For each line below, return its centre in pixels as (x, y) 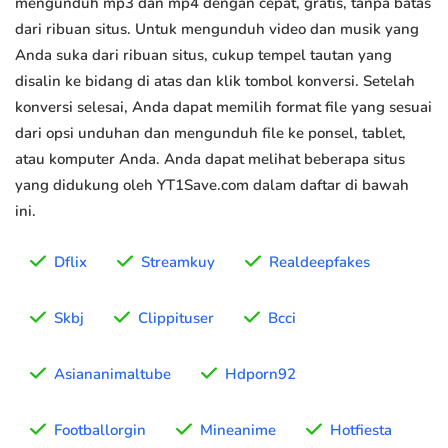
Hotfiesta (361, 430)
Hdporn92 (260, 374)
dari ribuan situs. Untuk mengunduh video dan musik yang (217, 29)
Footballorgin (100, 430)
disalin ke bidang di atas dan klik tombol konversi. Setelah (215, 81)
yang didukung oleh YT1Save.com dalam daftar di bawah (212, 185)
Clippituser (176, 318)
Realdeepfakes (319, 262)
